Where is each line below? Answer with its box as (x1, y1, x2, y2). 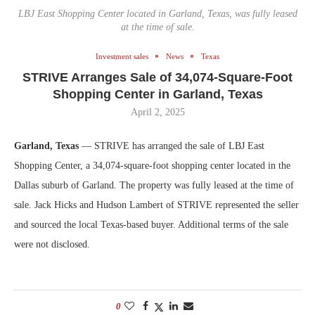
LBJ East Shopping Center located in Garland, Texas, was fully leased (18, 8, 297, 19)
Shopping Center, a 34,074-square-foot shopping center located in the (14, 160, 290, 171)
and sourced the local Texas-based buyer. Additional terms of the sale (14, 219, 288, 230)
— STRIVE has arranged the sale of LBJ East (79, 140, 264, 151)
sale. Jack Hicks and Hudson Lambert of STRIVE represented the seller (14, 199, 299, 210)
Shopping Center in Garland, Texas (52, 86, 263, 101)
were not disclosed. (14, 238, 90, 250)
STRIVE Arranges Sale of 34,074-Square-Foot (22, 70, 292, 84)
